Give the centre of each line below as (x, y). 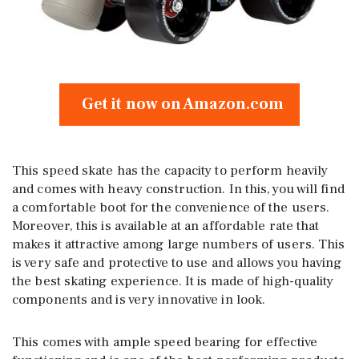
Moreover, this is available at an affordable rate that (166, 226)
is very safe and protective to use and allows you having (177, 263)
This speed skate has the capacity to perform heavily (170, 171)
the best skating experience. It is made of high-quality (173, 282)
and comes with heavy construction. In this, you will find (178, 190)
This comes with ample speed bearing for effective (165, 343)
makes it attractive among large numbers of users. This (179, 245)
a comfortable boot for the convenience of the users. (171, 208)
